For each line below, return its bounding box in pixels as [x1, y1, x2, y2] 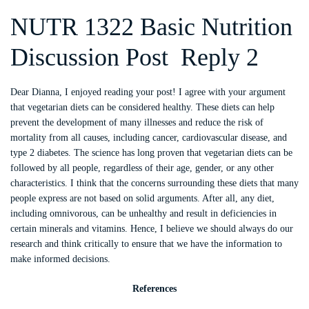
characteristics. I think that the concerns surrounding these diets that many [10, 178, 299, 188]
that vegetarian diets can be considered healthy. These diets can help [10, 102, 275, 112]
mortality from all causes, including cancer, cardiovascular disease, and [10, 132, 287, 143]
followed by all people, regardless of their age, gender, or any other [10, 163, 274, 173]
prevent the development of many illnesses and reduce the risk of [10, 117, 263, 128]
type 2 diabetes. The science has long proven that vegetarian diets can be [10, 148, 292, 158]
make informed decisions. [10, 254, 110, 264]
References [132, 283, 177, 294]
